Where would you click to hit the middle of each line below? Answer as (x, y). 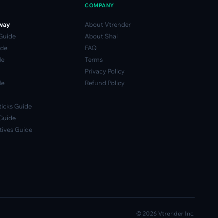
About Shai (101, 36)
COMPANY (100, 5)
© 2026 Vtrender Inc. (165, 213)
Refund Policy (105, 83)
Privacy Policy (105, 71)
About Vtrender (108, 24)
